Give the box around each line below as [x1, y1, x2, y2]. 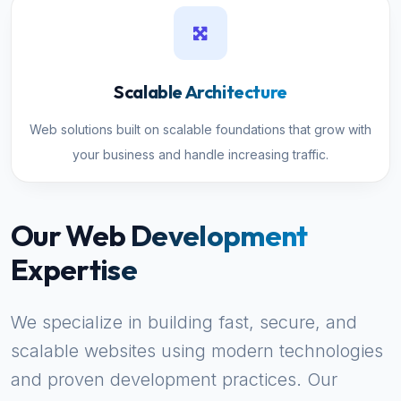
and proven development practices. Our [11, 369, 337, 390]
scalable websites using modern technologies [11, 340, 383, 362]
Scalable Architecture [114, 81, 287, 103]
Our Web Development [11, 218, 308, 253]
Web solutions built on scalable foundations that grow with [30, 122, 371, 137]
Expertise [11, 252, 138, 287]
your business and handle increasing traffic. [73, 147, 328, 162]
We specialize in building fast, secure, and [11, 311, 357, 333]
